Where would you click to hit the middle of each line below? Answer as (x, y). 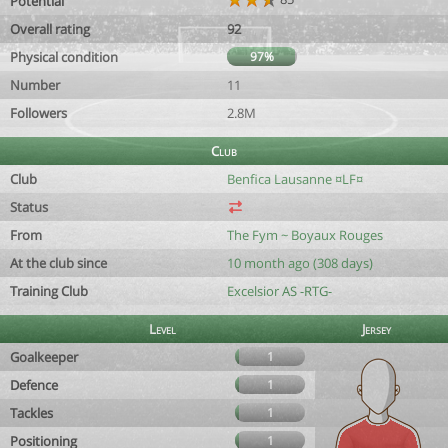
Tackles (31, 413)
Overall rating (50, 29)
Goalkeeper (44, 357)
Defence (34, 385)
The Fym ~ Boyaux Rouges (305, 235)
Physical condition (64, 57)
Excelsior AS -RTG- (279, 291)
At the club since (58, 263)
